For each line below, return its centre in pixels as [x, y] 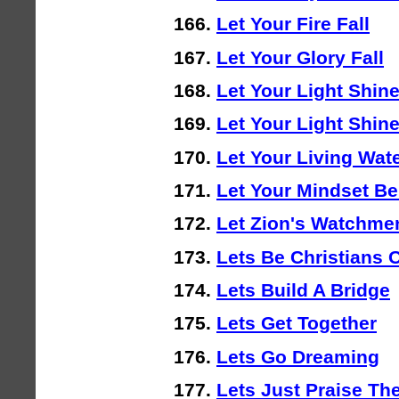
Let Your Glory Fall [300, 57]
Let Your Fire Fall [293, 24]
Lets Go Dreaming [298, 356]
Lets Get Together [297, 323]
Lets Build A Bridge [303, 290]
